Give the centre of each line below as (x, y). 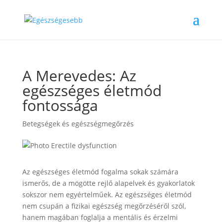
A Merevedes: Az (79, 76)
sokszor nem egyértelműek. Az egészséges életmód (107, 194)
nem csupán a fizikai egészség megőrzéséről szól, (104, 206)
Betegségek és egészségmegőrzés (78, 124)
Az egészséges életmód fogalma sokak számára (100, 172)
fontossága (60, 105)
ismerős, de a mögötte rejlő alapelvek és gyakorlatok (108, 183)
